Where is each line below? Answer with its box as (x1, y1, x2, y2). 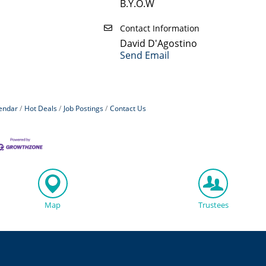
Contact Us (109, 103, 146, 113)
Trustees (198, 199, 229, 210)
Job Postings (63, 103, 103, 113)
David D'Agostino (119, 37, 197, 50)
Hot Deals (24, 103, 57, 113)
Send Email (119, 49, 169, 62)
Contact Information (119, 23, 199, 34)
